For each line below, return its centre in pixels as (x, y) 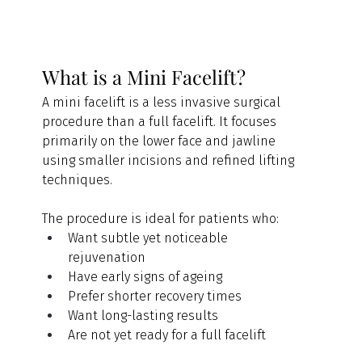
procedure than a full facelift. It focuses (161, 121)
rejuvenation (107, 257)
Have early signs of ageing (145, 276)
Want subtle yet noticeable (150, 238)
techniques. (78, 179)
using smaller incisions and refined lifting (170, 160)
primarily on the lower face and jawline (161, 141)
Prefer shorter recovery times (155, 296)
